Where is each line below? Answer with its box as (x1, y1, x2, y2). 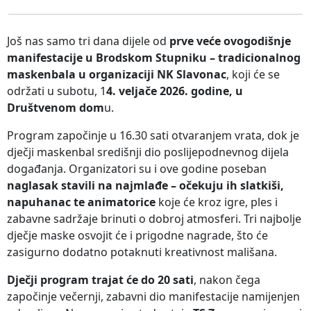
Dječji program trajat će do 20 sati (7, 271, 194, 287)
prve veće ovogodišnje (169, 33, 291, 49)
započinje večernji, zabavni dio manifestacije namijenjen (7, 288, 300, 304)
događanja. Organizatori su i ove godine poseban (7, 160, 267, 176)
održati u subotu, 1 (7, 83, 106, 99)
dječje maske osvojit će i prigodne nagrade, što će (7, 227, 268, 243)
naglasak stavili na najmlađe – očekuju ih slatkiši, (7, 177, 284, 193)
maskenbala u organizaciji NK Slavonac (7, 66, 226, 82)
